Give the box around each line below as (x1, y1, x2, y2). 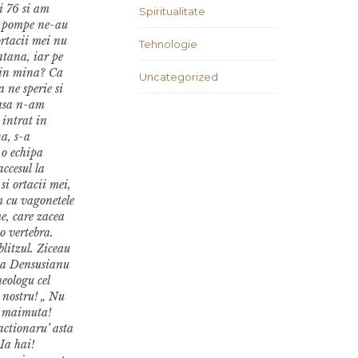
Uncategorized (139, 70, 218, 84)
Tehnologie (139, 38, 197, 51)
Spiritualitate (139, 5, 205, 18)
